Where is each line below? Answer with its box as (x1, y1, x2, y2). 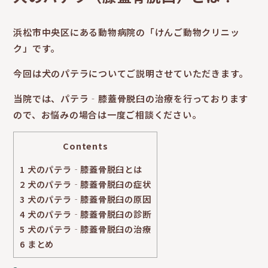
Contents (63, 139, 108, 152)
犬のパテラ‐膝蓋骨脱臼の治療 (25, 223, 151, 236)
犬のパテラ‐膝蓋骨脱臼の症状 (25, 178, 151, 191)
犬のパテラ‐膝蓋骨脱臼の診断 (25, 208, 151, 221)
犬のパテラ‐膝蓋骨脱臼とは (25, 163, 142, 176)
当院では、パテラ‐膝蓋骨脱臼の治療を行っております (13, 92, 249, 105)
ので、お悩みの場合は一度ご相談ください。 (13, 108, 202, 121)
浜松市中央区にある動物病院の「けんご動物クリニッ (13, 26, 240, 38)
